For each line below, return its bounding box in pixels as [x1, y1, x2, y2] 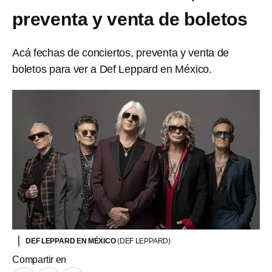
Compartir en [12, 254, 67, 265]
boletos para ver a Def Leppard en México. [12, 63, 212, 75]
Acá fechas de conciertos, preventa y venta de [12, 47, 229, 59]
